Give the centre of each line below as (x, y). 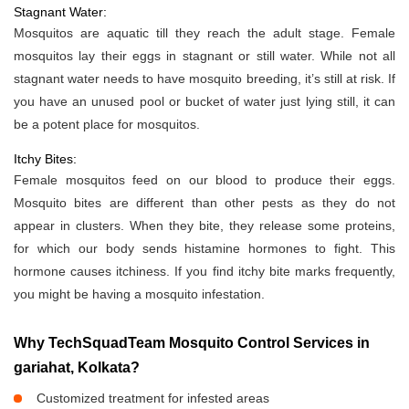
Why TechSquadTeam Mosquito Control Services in (192, 343)
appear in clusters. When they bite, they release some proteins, (204, 226)
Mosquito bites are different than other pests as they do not (204, 203)
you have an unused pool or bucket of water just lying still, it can (204, 102)
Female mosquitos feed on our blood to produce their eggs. (204, 180)
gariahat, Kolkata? (77, 368)
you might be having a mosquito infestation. (139, 294)
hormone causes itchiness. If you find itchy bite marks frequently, (204, 272)
